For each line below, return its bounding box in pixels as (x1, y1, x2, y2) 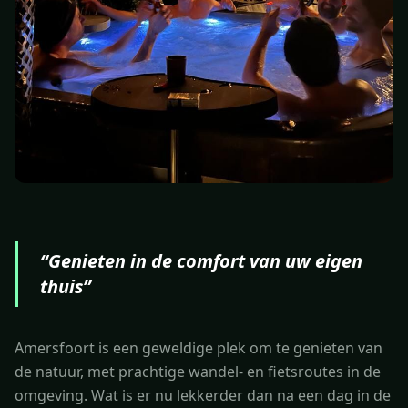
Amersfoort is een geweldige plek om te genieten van (15, 337, 382, 358)
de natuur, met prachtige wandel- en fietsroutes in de (15, 361, 381, 382)
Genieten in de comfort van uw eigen (48, 248, 362, 273)
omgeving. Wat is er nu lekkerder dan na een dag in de (15, 384, 391, 405)
